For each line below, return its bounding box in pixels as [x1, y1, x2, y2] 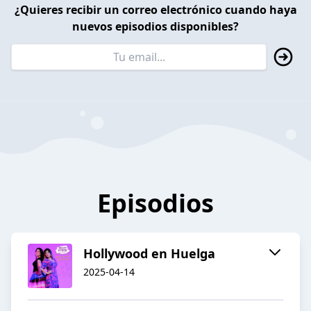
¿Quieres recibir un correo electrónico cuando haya [14, 1, 297, 17]
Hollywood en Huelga [83, 245, 215, 262]
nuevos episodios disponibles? [72, 18, 239, 34]
